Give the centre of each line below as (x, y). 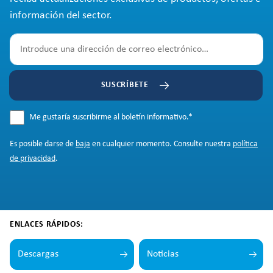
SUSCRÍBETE (125, 85)
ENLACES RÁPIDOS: (47, 225)
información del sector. (61, 16)
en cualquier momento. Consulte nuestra (161, 144)
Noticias (163, 254)
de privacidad (33, 159)
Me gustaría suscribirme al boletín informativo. (110, 117)
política (245, 144)
